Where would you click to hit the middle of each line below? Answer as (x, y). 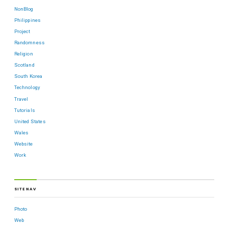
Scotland (24, 65)
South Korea (28, 76)
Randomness (30, 42)
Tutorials (24, 110)
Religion (23, 54)
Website (23, 144)
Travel (21, 99)
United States (30, 121)
